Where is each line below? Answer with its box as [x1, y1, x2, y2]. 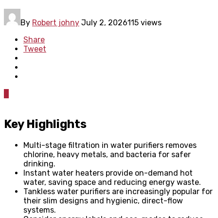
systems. [23, 205, 56, 215]
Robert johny [32, 18, 79, 27]
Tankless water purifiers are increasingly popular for [23, 186, 213, 196]
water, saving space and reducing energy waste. [23, 177, 201, 187]
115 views [127, 18, 162, 27]
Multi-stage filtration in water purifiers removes [23, 140, 197, 150]
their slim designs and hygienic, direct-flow [23, 196, 183, 205]
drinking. [23, 159, 55, 168]
